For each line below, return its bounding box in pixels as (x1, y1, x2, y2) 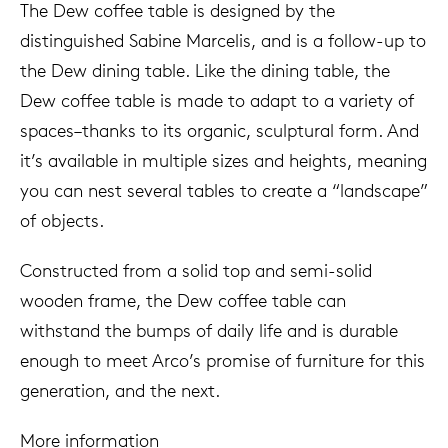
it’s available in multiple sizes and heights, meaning (20, 149, 427, 173)
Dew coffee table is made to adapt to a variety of (20, 89, 414, 113)
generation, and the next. (20, 379, 240, 403)
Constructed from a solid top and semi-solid (20, 259, 372, 283)
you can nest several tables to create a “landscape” (20, 179, 428, 203)
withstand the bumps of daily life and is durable (20, 319, 398, 343)
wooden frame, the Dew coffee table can (20, 289, 346, 313)
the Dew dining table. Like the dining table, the (20, 59, 390, 83)
